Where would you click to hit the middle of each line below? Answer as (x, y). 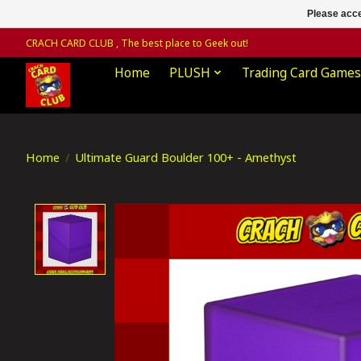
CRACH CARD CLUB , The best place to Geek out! (137, 43)
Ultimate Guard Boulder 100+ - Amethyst (185, 157)
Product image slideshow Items (220, 213)
